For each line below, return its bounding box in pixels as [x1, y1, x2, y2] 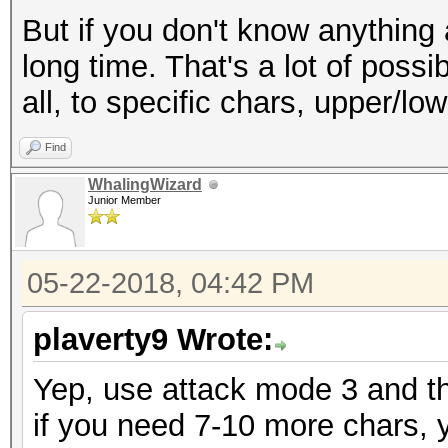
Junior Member [88, 194, 161, 206]
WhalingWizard [88, 176, 202, 193]
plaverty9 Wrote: [33, 322, 273, 357]
